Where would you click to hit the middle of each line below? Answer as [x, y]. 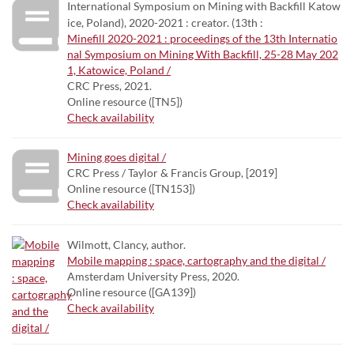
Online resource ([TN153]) [131, 188]
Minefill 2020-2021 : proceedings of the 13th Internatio [202, 38]
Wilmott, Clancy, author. [126, 245]
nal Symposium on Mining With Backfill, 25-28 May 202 [203, 54]
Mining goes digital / [117, 157]
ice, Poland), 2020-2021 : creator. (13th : [165, 23]
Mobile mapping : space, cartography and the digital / [196, 260]
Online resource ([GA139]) [132, 292]
